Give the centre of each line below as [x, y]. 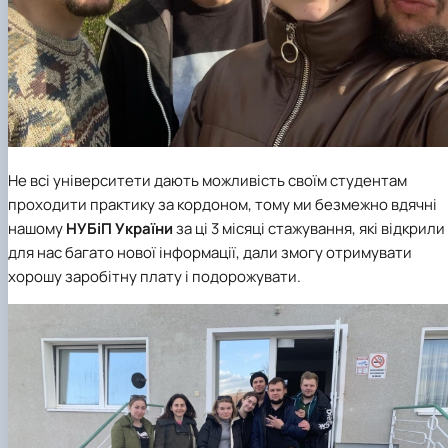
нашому [37, 229]
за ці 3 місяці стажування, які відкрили [309, 229]
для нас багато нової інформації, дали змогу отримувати [210, 253]
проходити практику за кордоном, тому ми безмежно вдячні [222, 205]
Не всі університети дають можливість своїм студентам [207, 181]
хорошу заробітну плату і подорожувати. [154, 277]
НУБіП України [119, 229]
